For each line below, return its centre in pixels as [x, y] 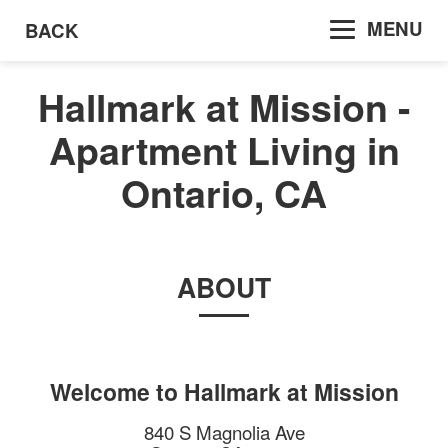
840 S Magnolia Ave [224, 432]
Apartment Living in [224, 150]
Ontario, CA [224, 193]
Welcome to [116, 392]
